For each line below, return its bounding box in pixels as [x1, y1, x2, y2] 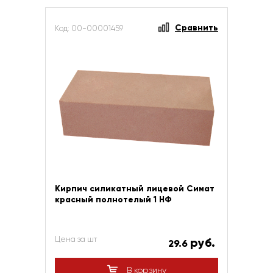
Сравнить [175, 23, 218, 33]
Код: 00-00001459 [55, 24, 123, 33]
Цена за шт [55, 235, 97, 244]
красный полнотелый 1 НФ [55, 194, 172, 205]
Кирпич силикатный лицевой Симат [55, 183, 214, 194]
